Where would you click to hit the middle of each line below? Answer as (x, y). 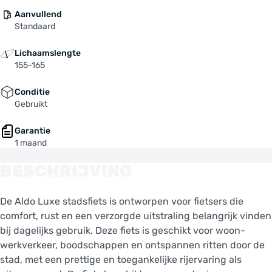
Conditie (32, 92)
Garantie (32, 131)
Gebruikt (31, 104)
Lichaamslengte (48, 53)
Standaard (35, 26)
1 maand (31, 143)
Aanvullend (38, 14)
